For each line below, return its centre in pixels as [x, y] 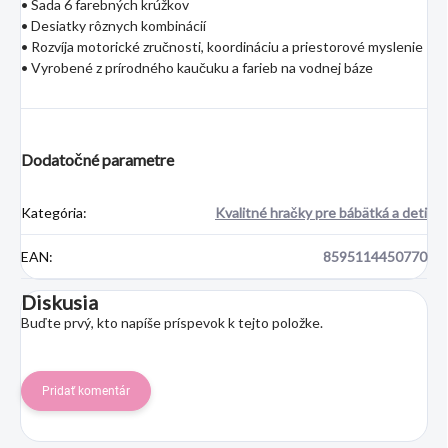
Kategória [52, 213]
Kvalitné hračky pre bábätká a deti [321, 213]
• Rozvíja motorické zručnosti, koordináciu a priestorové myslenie [222, 47]
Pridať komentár [86, 391]
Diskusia [59, 302]
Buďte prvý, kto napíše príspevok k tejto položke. [172, 323]
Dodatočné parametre [97, 160]
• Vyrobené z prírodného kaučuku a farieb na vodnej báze [197, 68]
